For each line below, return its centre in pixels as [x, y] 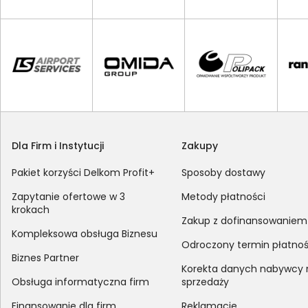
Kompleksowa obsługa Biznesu [85, 233]
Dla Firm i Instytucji [58, 145]
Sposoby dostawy [224, 172]
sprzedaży [206, 282]
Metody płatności [224, 196]
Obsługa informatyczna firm [80, 282]
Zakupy [200, 145]
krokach [31, 209]
